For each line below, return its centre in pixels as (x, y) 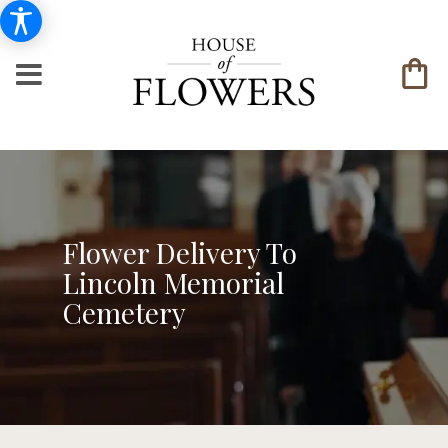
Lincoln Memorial (173, 282)
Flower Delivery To (179, 252)
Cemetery (124, 312)
